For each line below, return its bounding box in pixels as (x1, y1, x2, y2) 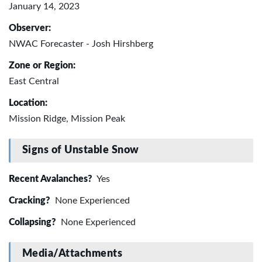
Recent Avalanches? (9, 174, 95, 184)
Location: (9, 98, 47, 108)
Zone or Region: (9, 60, 75, 70)
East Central (9, 76, 59, 86)
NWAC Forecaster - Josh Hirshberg (9, 39, 153, 49)
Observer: (9, 23, 51, 33)
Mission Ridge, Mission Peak (9, 113, 125, 123)
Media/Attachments (22, 249, 123, 260)
